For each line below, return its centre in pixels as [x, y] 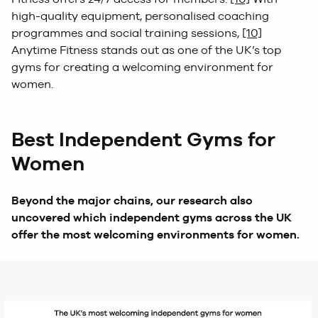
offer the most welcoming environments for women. [155, 234]
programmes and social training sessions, [127, 33]
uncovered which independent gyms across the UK [152, 217]
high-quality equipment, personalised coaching [140, 16]
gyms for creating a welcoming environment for [142, 67]
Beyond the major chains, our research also [132, 200]
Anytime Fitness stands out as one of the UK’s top [146, 50]
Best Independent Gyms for [143, 139]
